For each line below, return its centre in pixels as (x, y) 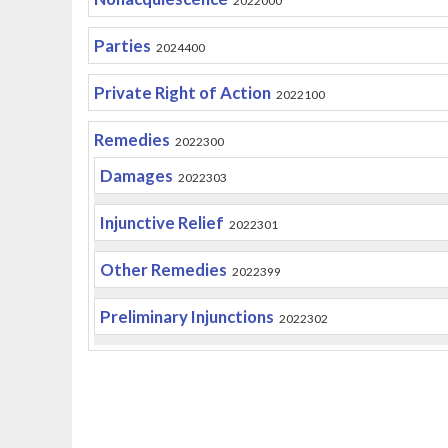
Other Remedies (163, 269)
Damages (136, 175)
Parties (122, 45)
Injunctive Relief (161, 222)
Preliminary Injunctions (186, 316)
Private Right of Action (182, 92)
